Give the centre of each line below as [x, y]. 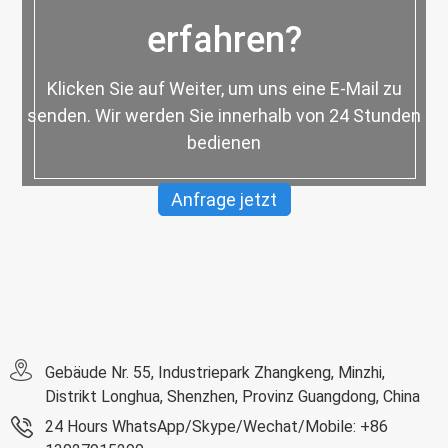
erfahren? [224, 39]
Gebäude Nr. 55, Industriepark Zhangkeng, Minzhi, [215, 372]
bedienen [224, 142]
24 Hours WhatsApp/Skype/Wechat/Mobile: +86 [216, 426]
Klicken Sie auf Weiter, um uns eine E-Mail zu [224, 88]
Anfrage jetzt [224, 199]
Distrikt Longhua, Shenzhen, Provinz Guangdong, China [232, 396]
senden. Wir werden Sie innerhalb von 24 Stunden [224, 115]
